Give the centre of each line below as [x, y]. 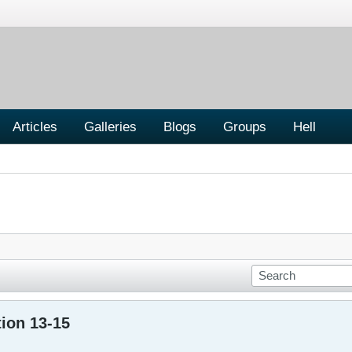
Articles [35, 126]
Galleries [110, 126]
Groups [245, 126]
